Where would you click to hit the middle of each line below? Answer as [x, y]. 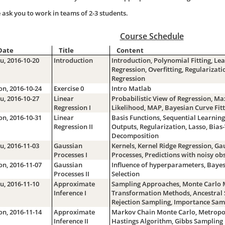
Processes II [71, 174]
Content [130, 50]
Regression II [73, 126]
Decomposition [135, 135]
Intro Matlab [131, 88]
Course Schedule [152, 36]
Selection [125, 174]
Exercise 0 [69, 88]
